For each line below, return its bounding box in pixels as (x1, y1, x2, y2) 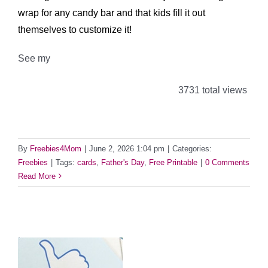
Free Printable (149, 157, 197, 167)
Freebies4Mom (30, 144, 81, 153)
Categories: (172, 144, 212, 153)
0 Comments (205, 157, 249, 167)
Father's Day (101, 157, 144, 167)
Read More (18, 171, 56, 181)
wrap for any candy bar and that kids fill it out (18, 8, 205, 18)
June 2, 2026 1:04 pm (89, 144, 165, 153)
